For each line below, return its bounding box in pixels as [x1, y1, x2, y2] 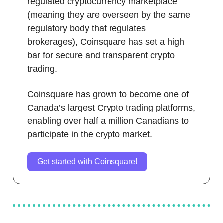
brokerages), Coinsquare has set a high [27, 36, 184, 47]
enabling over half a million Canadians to [27, 115, 189, 126]
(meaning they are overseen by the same [27, 9, 190, 20]
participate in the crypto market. [27, 129, 152, 139]
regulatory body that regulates [27, 23, 146, 33]
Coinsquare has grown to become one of [27, 89, 189, 99]
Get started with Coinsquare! [37, 157, 137, 166]
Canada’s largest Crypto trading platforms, [27, 102, 195, 112]
